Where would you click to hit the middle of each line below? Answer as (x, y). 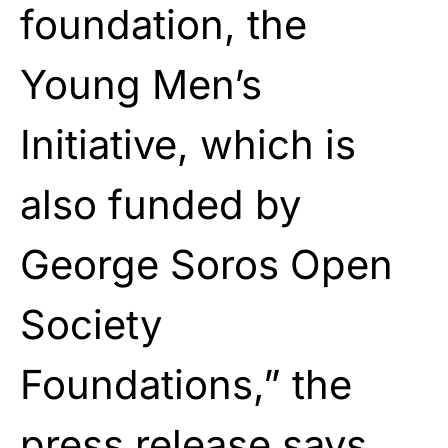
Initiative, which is (188, 144)
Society (91, 324)
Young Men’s (141, 84)
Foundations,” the (186, 384)
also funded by (160, 204)
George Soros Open (206, 264)
